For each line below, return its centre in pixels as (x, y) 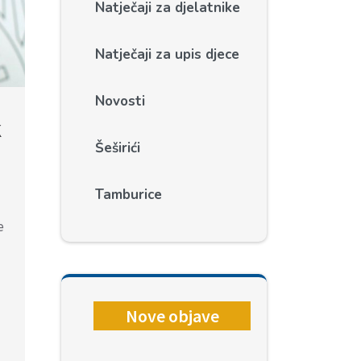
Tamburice (128, 195)
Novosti (120, 101)
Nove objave (172, 316)
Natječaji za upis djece (167, 54)
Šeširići (117, 148)
